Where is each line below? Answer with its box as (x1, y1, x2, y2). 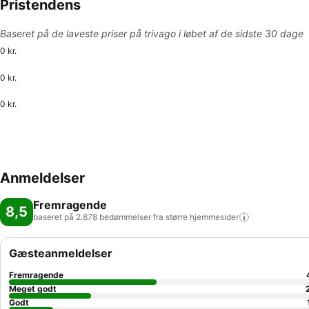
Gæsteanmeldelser (9, 246, 112, 260)
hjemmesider (190, 212, 239, 222)
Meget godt (9, 283, 57, 294)
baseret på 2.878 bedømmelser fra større (33, 212, 188, 222)
